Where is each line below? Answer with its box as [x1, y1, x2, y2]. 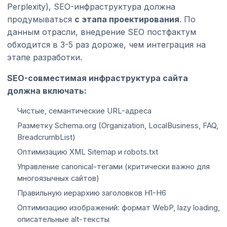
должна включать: [7, 85, 87, 96]
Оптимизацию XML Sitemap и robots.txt [17, 147, 158, 157]
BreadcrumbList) [17, 132, 75, 142]
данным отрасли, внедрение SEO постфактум [7, 26, 196, 37]
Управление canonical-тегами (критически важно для [17, 162, 210, 171]
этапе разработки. [7, 52, 82, 62]
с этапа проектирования [74, 14, 179, 24]
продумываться [7, 14, 74, 24]
